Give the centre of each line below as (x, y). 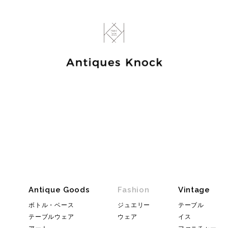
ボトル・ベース (51, 205)
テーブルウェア (51, 217)
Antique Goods (59, 190)
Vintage (194, 190)
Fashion (134, 190)
